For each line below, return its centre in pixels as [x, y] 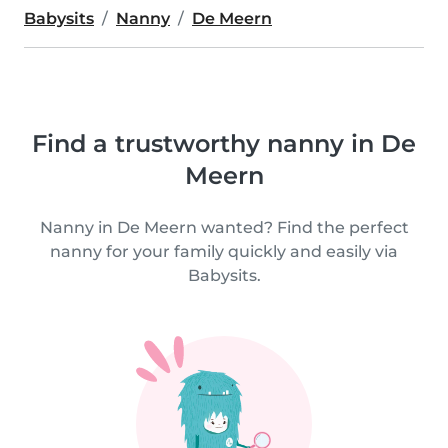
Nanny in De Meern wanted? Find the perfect [224, 227]
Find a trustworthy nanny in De [224, 143]
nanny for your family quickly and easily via [224, 251]
